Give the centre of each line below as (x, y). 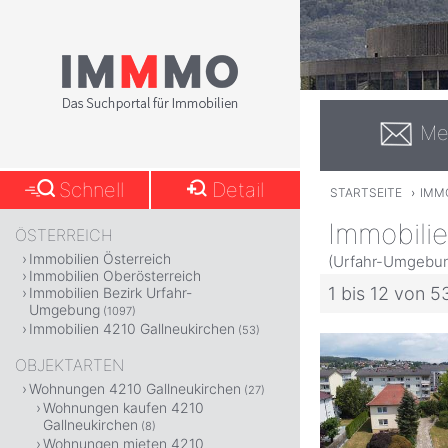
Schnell (92, 190)
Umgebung (64, 309)
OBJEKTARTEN (69, 365)
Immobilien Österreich (100, 258)
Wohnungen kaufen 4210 (123, 407)
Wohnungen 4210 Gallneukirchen (135, 388)
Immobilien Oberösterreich (115, 275)
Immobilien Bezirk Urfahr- (110, 292)
